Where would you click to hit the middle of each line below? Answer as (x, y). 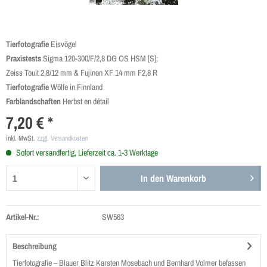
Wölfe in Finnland (76, 87)
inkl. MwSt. (21, 138)
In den (153, 178)
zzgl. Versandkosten (62, 138)
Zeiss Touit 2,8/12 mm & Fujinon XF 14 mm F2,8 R (82, 73)
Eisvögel (64, 44)
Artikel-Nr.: (23, 217)
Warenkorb (187, 178)
